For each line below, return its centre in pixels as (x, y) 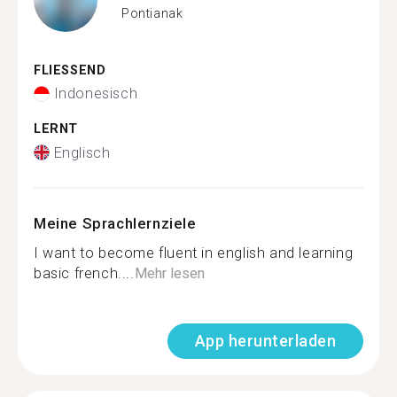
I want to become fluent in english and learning (194, 253)
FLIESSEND (65, 70)
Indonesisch (96, 93)
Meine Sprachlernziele (115, 223)
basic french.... (84, 273)
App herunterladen (265, 340)
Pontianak (152, 13)
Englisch (82, 152)
